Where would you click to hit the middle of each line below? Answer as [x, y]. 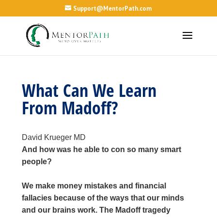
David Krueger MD [54, 137]
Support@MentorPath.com [113, 8]
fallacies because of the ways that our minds [103, 198]
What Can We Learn [89, 90]
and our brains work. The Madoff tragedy [96, 210]
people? [37, 162]
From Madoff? [70, 108]
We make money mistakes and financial [94, 186]
